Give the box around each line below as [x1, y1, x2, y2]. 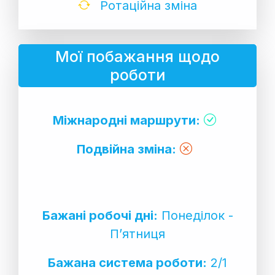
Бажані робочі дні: [42, 207, 158, 223]
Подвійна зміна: [77, 141, 176, 157]
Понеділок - [157, 207, 233, 223]
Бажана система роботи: [48, 255, 207, 270]
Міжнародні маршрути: [53, 112, 200, 128]
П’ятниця [110, 226, 165, 241]
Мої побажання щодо [55, 47, 220, 66]
